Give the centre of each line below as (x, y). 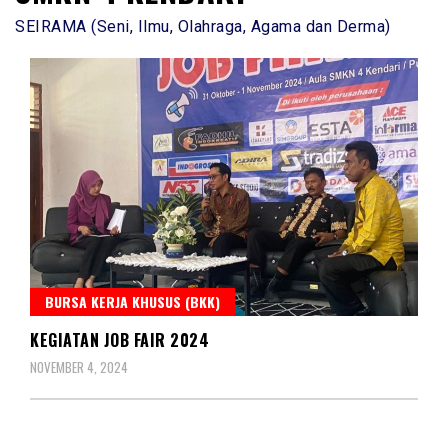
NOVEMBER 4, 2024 (79, 366)
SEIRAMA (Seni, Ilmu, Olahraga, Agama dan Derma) (203, 26)
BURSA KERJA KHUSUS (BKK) (132, 301)
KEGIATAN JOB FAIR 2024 (119, 339)
